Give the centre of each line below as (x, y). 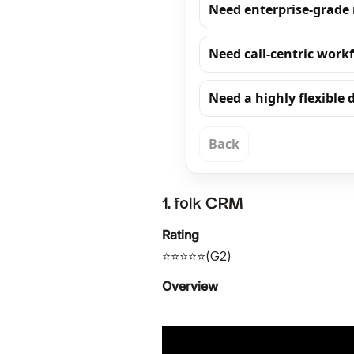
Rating (181, 234)
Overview (190, 286)
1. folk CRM (203, 203)
